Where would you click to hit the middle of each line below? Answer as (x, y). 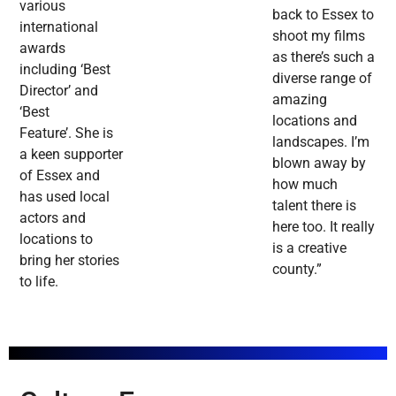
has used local (65, 197)
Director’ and (59, 91)
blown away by (319, 163)
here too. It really (323, 226)
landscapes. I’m (320, 141)
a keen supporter (72, 155)
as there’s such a (323, 57)
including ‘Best (65, 70)
